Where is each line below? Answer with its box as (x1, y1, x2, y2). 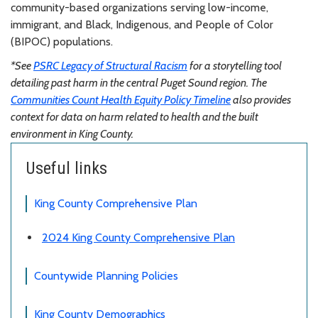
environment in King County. (11, 126, 133, 141)
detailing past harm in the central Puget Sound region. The (11, 75, 267, 89)
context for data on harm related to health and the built (11, 109, 258, 124)
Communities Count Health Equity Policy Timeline (11, 92, 231, 106)
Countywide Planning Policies (34, 269, 178, 283)
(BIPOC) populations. (11, 34, 113, 48)
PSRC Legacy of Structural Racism (33, 58, 187, 72)
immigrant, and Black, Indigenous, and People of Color (11, 17, 273, 31)
